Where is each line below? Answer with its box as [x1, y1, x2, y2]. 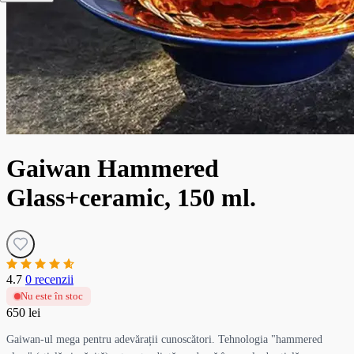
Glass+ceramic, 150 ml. [6, 183, 256, 213]
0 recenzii [25, 272, 73, 286]
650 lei [6, 305, 40, 319]
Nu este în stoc [21, 289, 83, 302]
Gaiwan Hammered [6, 154, 219, 183]
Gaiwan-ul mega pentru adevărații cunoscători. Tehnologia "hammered [6, 333, 322, 345]
